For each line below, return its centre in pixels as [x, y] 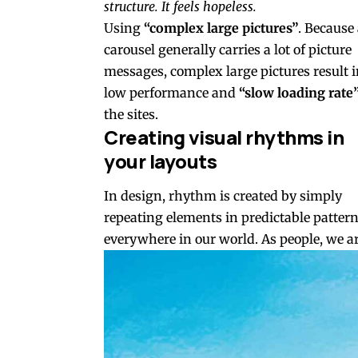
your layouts [161, 161]
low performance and [171, 93]
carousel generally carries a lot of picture [228, 50]
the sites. [131, 115]
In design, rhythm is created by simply [223, 195]
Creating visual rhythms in [224, 137]
